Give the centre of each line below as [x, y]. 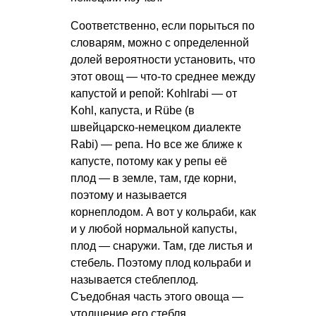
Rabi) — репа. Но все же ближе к [156, 145]
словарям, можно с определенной [160, 43]
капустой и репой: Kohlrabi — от [154, 94]
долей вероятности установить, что [163, 60]
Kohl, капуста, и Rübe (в [133, 111]
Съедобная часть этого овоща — [157, 297]
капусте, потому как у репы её [149, 162]
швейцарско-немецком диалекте [156, 128]
